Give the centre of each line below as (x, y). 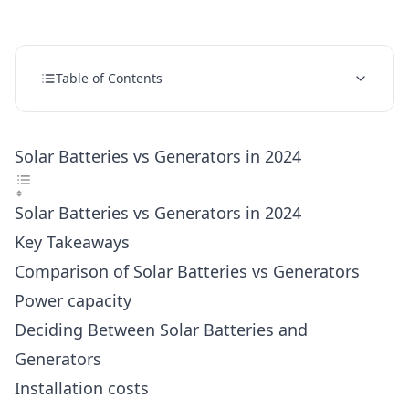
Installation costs (82, 388)
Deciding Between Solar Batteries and (161, 330)
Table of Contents (109, 78)
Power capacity (73, 300)
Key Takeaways (72, 242)
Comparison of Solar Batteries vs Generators (187, 271)
